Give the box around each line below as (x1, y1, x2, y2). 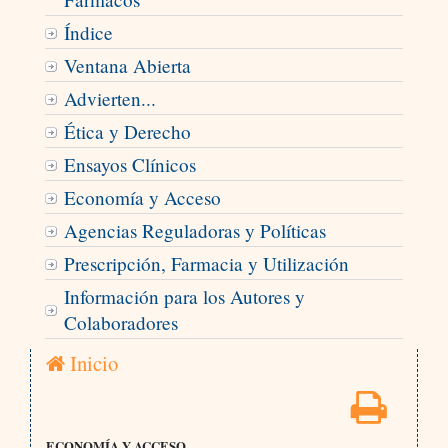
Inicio (64, 349, 118, 378)
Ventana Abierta (63, 53, 191, 79)
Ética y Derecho (63, 119, 191, 145)
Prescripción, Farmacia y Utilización (63, 251, 349, 277)
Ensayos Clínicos (63, 152, 196, 178)
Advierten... (63, 86, 156, 112)
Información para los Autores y (63, 284, 305, 310)
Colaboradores (63, 310, 178, 336)
